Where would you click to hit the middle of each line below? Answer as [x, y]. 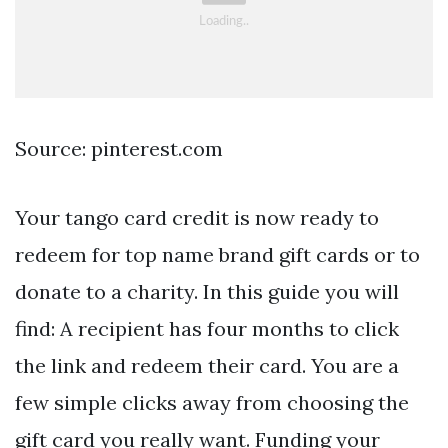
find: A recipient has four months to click [207, 328]
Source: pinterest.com [119, 148]
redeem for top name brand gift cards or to [217, 254]
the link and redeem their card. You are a [207, 365]
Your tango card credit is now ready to [197, 217]
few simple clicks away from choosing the [212, 402]
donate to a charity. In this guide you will [207, 291]
